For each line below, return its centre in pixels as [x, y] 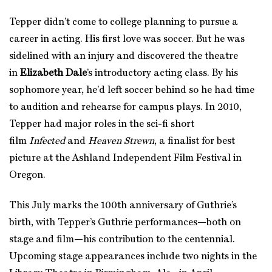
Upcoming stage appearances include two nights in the [133, 257]
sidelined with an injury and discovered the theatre [124, 56]
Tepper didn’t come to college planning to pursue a [124, 22]
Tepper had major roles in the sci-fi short [102, 124]
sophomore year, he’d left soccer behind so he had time [132, 90]
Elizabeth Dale [53, 73]
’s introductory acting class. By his [162, 73]
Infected [47, 141]
